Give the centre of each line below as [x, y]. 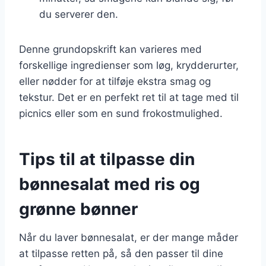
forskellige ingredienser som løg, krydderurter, [129, 65]
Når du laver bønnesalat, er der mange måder [129, 237]
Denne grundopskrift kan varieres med [110, 49]
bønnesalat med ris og [110, 184]
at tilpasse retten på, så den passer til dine [121, 253]
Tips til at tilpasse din [107, 159]
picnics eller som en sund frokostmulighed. [121, 113]
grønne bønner [78, 209]
